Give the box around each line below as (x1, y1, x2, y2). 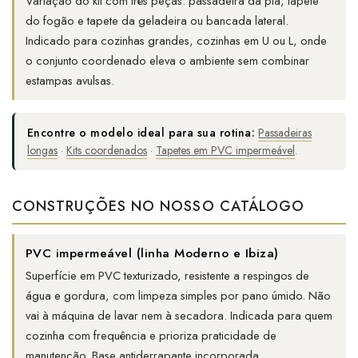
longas (27, 142, 58, 159)
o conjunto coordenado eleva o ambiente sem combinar (26, 52, 309, 70)
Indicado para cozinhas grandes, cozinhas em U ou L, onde (26, 32, 327, 50)
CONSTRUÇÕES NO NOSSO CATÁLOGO (12, 196, 305, 217)
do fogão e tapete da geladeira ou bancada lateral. (26, 12, 288, 30)
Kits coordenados (66, 142, 147, 159)
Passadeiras (258, 125, 312, 141)
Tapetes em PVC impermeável (156, 142, 295, 159)
